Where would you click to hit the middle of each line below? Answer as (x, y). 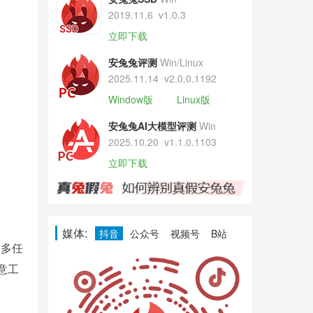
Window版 (130, 99)
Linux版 (193, 99)
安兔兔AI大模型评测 (152, 126)
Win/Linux (181, 62)
